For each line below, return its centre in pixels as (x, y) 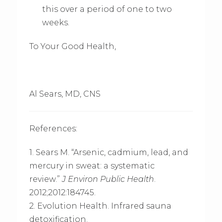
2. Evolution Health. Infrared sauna (100, 206)
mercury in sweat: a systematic (92, 166)
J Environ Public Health (108, 179)
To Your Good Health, (72, 47)
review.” (45, 179)
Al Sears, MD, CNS (65, 94)
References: (53, 129)
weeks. (56, 23)
